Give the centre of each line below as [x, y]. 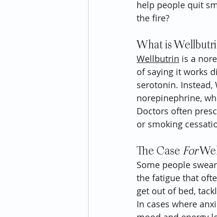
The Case [160, 151]
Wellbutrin [158, 59]
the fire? [153, 18]
